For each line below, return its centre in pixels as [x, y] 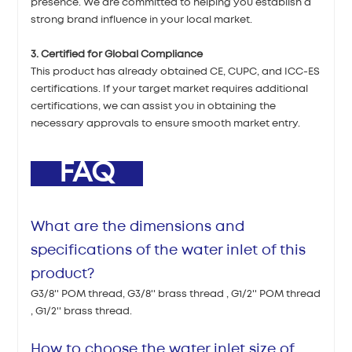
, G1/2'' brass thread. [82, 312]
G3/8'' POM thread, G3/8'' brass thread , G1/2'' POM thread [176, 295]
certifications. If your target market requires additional [170, 90]
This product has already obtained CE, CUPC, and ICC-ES [176, 72]
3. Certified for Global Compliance [117, 55]
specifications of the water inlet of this [169, 251]
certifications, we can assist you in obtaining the [154, 107]
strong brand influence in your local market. [142, 20]
